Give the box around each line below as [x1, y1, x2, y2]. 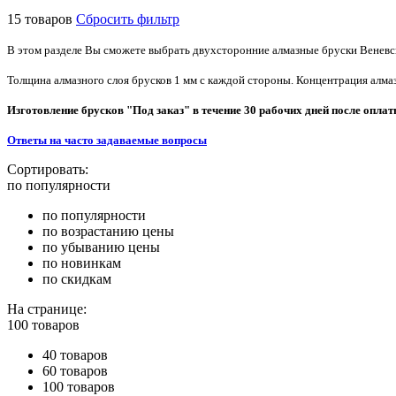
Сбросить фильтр [76, 11, 179, 27]
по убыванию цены [42, 239, 160, 255]
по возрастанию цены [42, 223, 174, 239]
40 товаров [42, 346, 108, 362]
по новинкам [42, 255, 121, 270]
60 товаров [42, 362, 108, 378]
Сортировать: [7, 161, 88, 177]
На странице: [7, 301, 87, 316]
